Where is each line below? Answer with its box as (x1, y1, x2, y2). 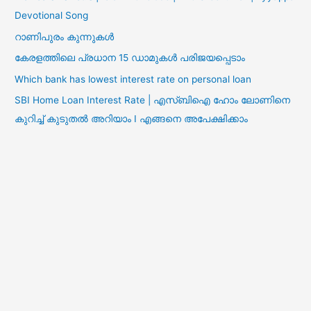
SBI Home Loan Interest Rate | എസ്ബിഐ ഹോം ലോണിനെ (15, 94, 291, 106)
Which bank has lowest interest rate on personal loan (15, 73, 252, 85)
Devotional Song (15, 10, 89, 22)
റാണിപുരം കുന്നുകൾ (15, 31, 115, 42)
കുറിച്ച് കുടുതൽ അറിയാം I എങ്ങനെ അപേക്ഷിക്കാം (15, 112, 249, 124)
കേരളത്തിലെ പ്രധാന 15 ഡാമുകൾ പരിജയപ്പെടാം (15, 52, 246, 64)
